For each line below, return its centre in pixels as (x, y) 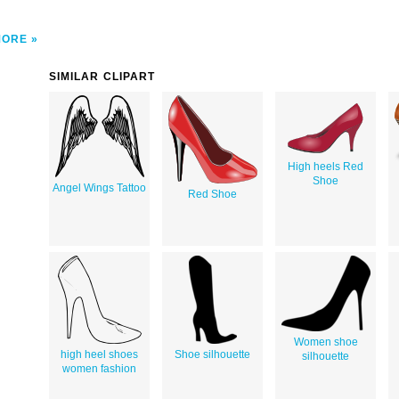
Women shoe (326, 342)
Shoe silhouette (212, 354)
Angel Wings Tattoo (99, 187)
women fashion (99, 368)
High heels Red (326, 166)
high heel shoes (99, 354)
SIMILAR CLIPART (102, 76)
